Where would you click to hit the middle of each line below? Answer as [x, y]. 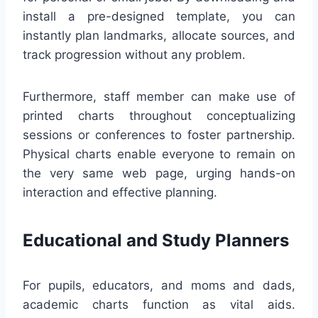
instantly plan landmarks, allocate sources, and [159, 36]
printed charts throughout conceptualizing [159, 116]
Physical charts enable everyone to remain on [159, 154]
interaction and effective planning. [120, 193]
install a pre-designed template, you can [159, 17]
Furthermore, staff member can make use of [159, 97]
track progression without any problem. [134, 55]
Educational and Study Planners [156, 241]
